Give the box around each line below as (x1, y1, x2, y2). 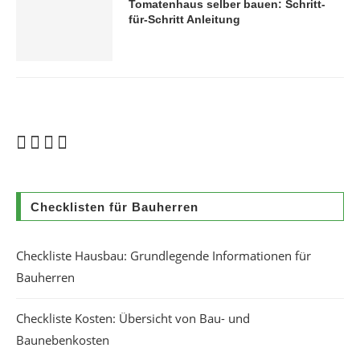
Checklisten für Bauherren (31, 200, 198, 214)
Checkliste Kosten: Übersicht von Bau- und (16, 310, 250, 326)
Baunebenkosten (16, 332, 109, 348)
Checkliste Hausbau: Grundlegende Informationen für (16, 247, 311, 264)
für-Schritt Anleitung (129, 13, 240, 26)
